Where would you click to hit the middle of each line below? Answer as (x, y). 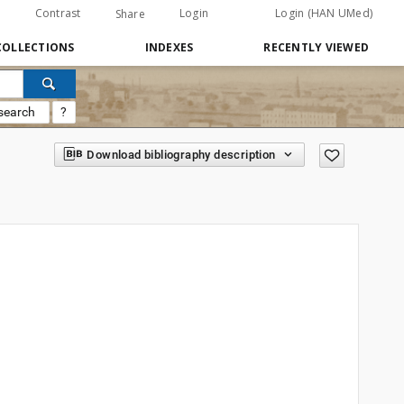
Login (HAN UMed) (324, 13)
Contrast (58, 13)
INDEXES (169, 47)
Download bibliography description (181, 155)
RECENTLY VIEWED (316, 47)
